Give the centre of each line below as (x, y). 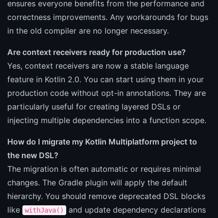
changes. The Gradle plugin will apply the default (97, 182)
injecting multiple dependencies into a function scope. (107, 120)
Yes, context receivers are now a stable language (98, 65)
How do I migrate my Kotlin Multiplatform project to (102, 141)
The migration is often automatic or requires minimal (104, 169)
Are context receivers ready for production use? (97, 52)
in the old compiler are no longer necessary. (88, 30)
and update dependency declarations (136, 209)
